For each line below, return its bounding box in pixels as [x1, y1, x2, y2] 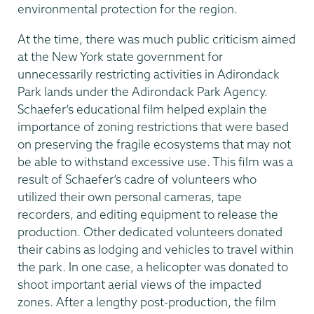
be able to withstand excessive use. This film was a [18, 153, 293, 169]
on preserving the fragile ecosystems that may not [18, 136, 291, 151]
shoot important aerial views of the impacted [18, 276, 261, 292]
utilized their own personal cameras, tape [18, 189, 242, 204]
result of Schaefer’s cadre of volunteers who [18, 171, 257, 186]
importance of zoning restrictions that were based [18, 118, 289, 134]
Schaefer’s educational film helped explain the [18, 101, 267, 116]
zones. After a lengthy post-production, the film [18, 294, 276, 309]
